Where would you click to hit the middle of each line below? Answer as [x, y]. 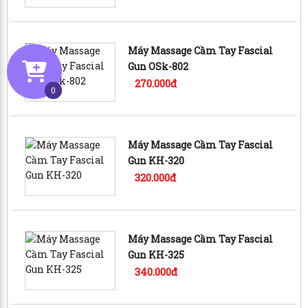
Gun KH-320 [156, 160]
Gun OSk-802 [158, 66]
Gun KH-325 [156, 254]
